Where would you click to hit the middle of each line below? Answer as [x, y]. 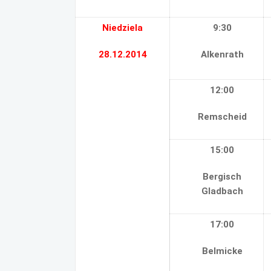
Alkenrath [222, 54]
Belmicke [222, 251]
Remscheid [222, 117]
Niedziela [122, 28]
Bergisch [222, 177]
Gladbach [222, 191]
